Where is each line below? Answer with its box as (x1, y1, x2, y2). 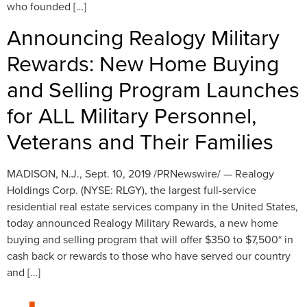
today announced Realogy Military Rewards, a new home (7, 215, 278, 231)
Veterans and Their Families (7, 125, 273, 157)
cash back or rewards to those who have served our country (7, 248, 291, 264)
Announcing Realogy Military (7, 21, 280, 53)
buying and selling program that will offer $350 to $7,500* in (7, 232, 293, 247)
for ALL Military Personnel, (7, 99, 256, 131)
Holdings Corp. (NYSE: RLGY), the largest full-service (7, 182, 256, 198)
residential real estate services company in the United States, (7, 199, 298, 214)
